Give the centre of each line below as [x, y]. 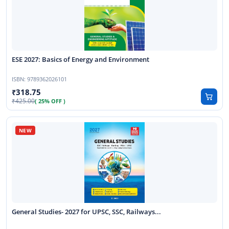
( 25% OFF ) [50, 101]
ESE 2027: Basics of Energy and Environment [81, 60]
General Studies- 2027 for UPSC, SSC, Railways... [87, 212]
